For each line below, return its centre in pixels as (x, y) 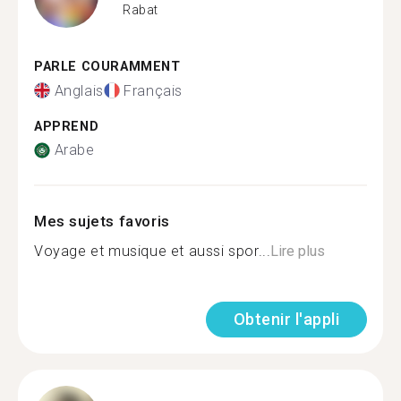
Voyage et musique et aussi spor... (153, 251)
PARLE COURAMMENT (107, 67)
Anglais (79, 90)
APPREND (67, 126)
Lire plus (298, 251)
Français (154, 90)
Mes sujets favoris (102, 221)
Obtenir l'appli (286, 319)
